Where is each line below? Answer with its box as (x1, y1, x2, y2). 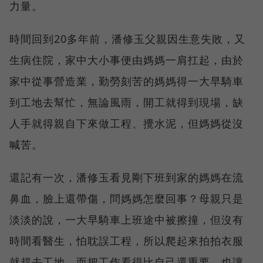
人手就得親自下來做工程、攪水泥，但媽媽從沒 (9, 116, 244, 130)
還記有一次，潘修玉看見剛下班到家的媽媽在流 (9, 170, 244, 184)
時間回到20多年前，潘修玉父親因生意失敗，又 (9, 31, 245, 46)
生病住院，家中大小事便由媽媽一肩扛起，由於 (9, 52, 244, 67)
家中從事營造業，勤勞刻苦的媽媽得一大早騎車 (9, 73, 244, 88)
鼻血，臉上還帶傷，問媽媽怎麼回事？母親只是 (9, 191, 244, 205)
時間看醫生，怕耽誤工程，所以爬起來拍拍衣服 (9, 233, 244, 248)
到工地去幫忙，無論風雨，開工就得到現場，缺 (9, 95, 244, 109)
